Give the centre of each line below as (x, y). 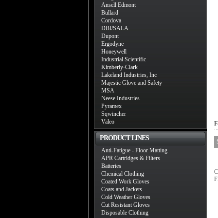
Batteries (111, 166)
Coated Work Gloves (125, 182)
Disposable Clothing (125, 213)
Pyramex (111, 106)
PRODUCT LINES (124, 138)
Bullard (110, 13)
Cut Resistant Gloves (126, 205)
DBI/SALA (115, 28)
